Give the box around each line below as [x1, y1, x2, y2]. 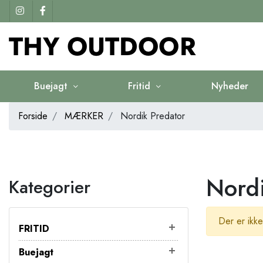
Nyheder [211, 79, 248, 93]
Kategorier [9, 174, 90, 200]
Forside [18, 109, 48, 123]
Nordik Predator [117, 109, 185, 123]
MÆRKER [65, 109, 103, 123]
